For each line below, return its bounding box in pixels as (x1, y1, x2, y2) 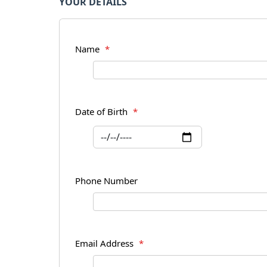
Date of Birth (75, 107, 130, 116)
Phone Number (75, 176, 138, 185)
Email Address (75, 239, 136, 248)
